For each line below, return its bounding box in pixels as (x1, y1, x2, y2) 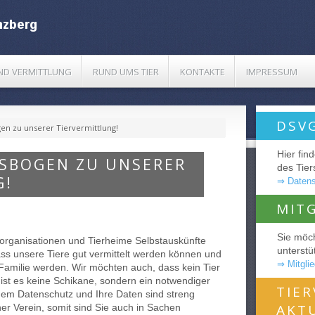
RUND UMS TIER (93, 65, 159, 78)
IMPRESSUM (246, 65, 297, 78)
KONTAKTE (180, 65, 225, 78)
